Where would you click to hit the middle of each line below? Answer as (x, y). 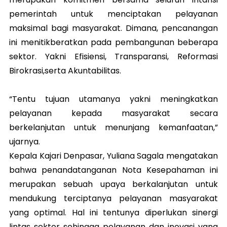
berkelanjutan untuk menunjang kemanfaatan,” (113, 128)
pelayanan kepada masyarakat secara (113, 113)
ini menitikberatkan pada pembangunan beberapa (113, 43)
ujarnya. (25, 142)
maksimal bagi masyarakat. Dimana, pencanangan (113, 28)
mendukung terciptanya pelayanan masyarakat (113, 199)
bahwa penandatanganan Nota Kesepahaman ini (113, 170)
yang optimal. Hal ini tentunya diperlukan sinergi (113, 213)
